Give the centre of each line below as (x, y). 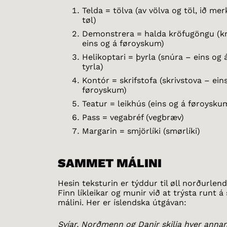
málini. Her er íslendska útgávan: (122, 202)
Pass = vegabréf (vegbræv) (133, 117)
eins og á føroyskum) (123, 43)
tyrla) (93, 66)
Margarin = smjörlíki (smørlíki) (141, 131)
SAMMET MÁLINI (110, 163)
